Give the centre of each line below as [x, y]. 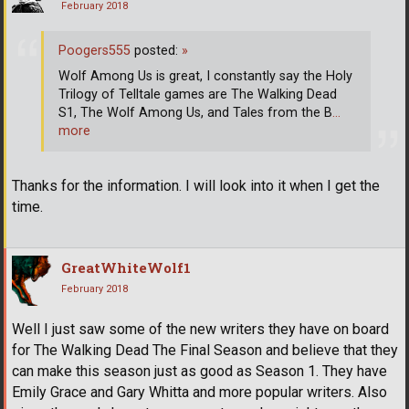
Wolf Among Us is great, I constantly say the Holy [205, 76]
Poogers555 [94, 50]
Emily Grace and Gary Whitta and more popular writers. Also [199, 393]
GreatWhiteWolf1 [126, 268]
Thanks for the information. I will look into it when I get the [196, 186]
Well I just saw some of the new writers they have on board [200, 330]
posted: [156, 50]
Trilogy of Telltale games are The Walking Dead [198, 94]
